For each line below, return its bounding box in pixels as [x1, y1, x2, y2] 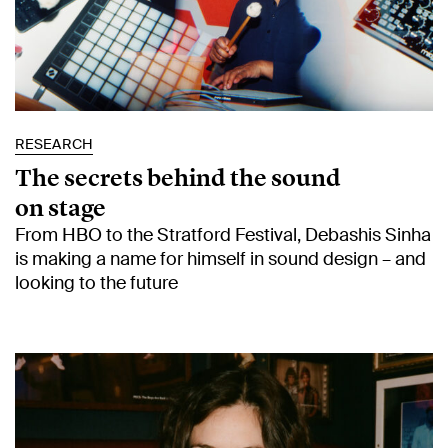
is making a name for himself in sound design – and [15, 247, 426, 272]
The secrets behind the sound [15, 162, 341, 194]
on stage [15, 192, 106, 224]
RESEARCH [15, 135, 93, 154]
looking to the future [15, 271, 178, 296]
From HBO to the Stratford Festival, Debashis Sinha [15, 223, 431, 248]
